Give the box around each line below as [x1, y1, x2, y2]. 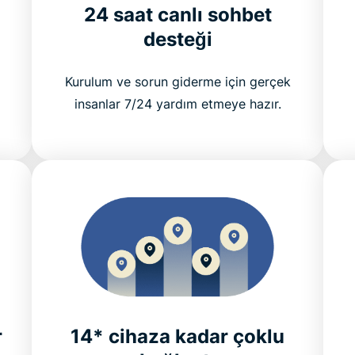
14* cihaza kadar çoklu [71, 325, 284, 349]
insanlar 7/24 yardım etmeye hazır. [74, 95, 281, 112]
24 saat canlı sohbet [83, 2, 272, 26]
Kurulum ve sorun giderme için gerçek [64, 73, 291, 90]
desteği [143, 27, 212, 51]
